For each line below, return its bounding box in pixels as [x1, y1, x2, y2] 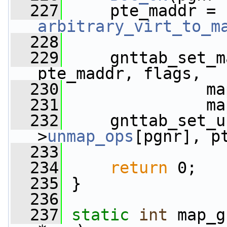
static [71, 206, 129, 224]
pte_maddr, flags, [37, 64, 201, 83]
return [110, 159, 168, 177]
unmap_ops [47, 127, 134, 145]
